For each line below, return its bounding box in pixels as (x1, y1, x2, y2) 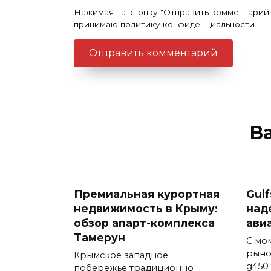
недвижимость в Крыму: (74, 201, 218, 215)
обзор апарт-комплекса (74, 216, 215, 229)
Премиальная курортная (74, 187, 220, 200)
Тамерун (74, 230, 125, 244)
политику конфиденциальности (120, 19, 255, 30)
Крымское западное (74, 249, 168, 261)
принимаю (74, 19, 120, 30)
